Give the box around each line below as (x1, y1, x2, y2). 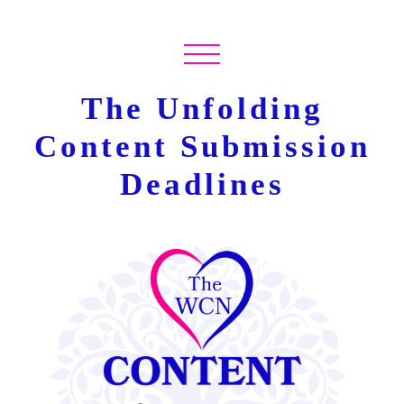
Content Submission (33, 129, 371, 165)
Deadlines (119, 167, 285, 203)
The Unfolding (80, 91, 324, 127)
